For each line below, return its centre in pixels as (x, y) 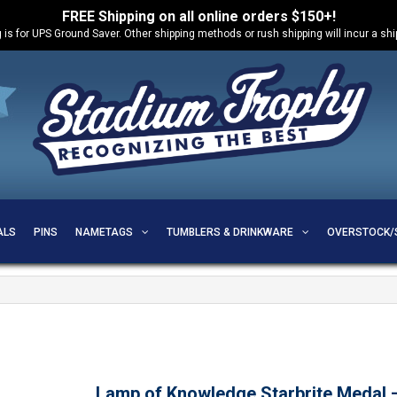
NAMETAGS (104, 232)
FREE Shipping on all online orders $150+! (198, 16)
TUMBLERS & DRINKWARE (230, 232)
